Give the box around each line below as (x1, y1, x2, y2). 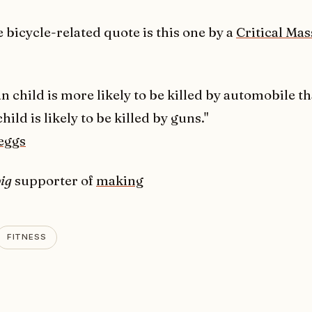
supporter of (12, 172, 96, 189)
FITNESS (6, 232, 47, 242)
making (96, 172, 143, 189)
